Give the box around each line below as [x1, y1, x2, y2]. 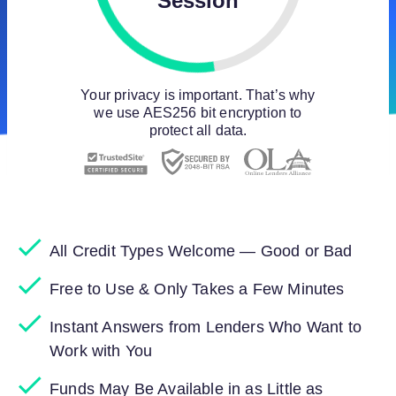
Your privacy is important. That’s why [80, 88, 316, 103]
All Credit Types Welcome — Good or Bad [49, 241, 353, 261]
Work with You [49, 341, 153, 361]
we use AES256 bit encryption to [94, 105, 302, 121]
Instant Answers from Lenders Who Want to [49, 317, 362, 337]
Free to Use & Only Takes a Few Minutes [49, 279, 345, 299]
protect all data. [148, 123, 247, 139]
